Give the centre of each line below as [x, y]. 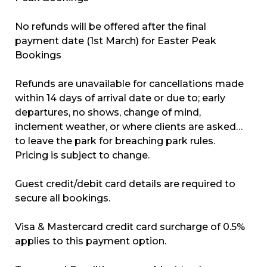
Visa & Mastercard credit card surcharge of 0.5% [130, 226]
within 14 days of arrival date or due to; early [120, 98]
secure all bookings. [63, 198]
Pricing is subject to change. [82, 155]
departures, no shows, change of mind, [108, 112]
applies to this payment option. [91, 241]
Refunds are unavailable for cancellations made [129, 83]
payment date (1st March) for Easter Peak [116, 41]
